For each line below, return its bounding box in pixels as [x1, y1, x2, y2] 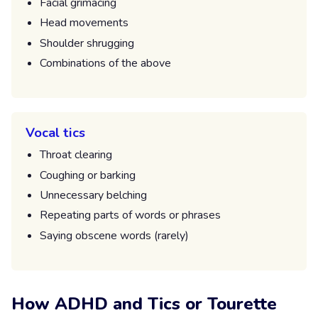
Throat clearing [40, 147, 112, 163]
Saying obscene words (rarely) [40, 227, 189, 243]
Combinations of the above [40, 55, 171, 71]
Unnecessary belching [40, 187, 147, 204]
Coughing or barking [40, 167, 136, 183]
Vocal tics [26, 124, 85, 142]
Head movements [40, 15, 128, 31]
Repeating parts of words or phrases [40, 207, 221, 224]
